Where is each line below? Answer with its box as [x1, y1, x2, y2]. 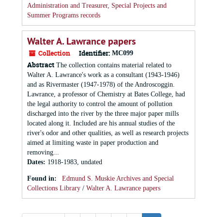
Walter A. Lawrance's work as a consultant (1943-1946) [27, 71, 180, 78]
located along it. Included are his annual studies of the [27, 120, 175, 127]
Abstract [27, 60, 54, 69]
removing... [27, 149, 59, 156]
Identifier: [79, 48, 110, 58]
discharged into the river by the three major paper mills [27, 110, 179, 117]
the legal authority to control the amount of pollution [27, 100, 172, 108]
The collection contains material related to [54, 62, 171, 69]
